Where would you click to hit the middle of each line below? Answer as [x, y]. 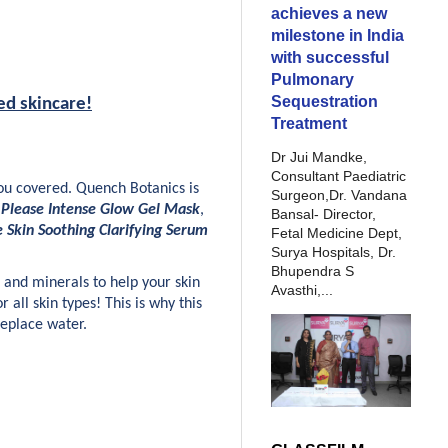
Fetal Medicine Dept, [336, 233]
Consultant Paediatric [338, 176]
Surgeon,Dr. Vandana [339, 195]
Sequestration [324, 101]
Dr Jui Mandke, [319, 157]
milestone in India [337, 35]
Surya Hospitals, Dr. [333, 252]
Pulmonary [312, 79]
